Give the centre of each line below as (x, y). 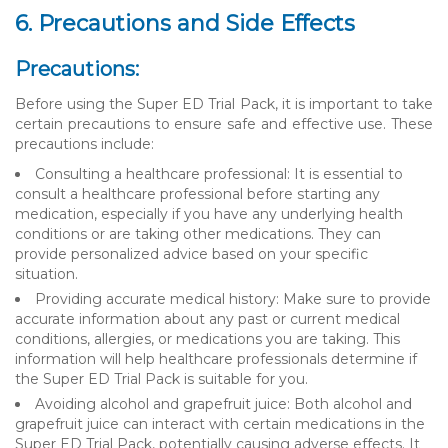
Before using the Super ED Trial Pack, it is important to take (224, 103)
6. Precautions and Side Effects (185, 23)
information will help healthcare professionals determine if (216, 358)
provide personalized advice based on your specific (191, 253)
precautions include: (84, 143)
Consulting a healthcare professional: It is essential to (219, 173)
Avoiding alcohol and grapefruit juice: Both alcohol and (223, 403)
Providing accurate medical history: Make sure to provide (233, 298)
